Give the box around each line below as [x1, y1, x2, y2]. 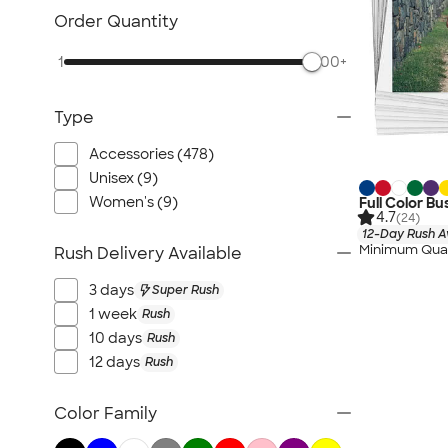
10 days [89, 329, 142, 347]
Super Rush [152, 281, 219, 298]
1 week [89, 305, 137, 323]
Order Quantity [54, 11, 178, 32]
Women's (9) [89, 193, 178, 211]
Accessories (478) [89, 145, 214, 163]
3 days [89, 281, 134, 299]
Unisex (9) [89, 169, 158, 187]
